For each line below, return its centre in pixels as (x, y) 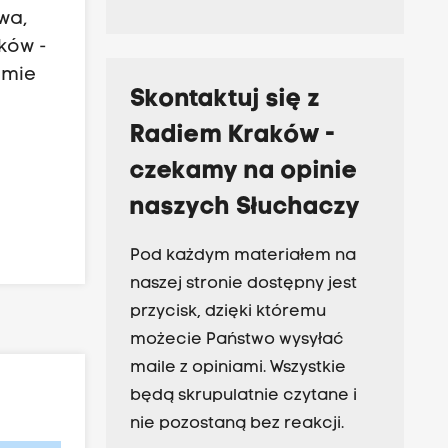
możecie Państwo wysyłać (236, 340)
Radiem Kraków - (232, 136)
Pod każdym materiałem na (242, 256)
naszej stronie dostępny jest (243, 284)
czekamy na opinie (243, 172)
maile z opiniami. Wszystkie (237, 368)
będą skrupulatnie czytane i (243, 396)
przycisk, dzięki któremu (227, 312)
